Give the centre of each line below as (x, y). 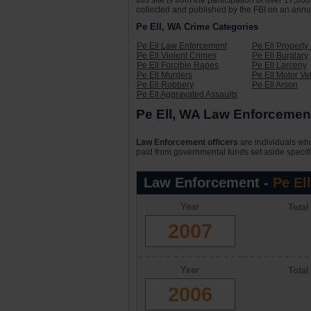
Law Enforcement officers (187, 142)
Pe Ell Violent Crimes (176, 56)
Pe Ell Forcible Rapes (177, 65)
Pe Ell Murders (164, 75)
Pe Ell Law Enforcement (182, 46)
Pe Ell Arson (275, 85)
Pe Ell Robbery (165, 85)
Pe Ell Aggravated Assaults (187, 94)
